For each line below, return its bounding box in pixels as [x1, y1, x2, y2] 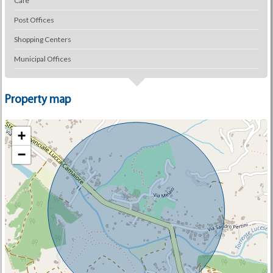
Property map [4, 94, 71, 106]
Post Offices [13, 15, 54, 24]
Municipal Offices [13, 54, 71, 63]
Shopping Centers [13, 35, 71, 44]
